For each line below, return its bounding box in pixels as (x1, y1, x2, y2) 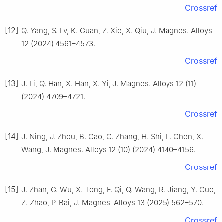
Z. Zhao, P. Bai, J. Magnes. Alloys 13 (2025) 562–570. (21, 198, 204, 208)
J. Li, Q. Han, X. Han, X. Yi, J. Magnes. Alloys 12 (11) (21, 79, 196, 89)
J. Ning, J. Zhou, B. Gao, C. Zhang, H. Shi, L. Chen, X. (21, 132, 203, 142)
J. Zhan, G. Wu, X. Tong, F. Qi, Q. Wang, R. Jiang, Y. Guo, (21, 185, 216, 195)
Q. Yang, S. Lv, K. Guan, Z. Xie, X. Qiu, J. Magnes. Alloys (21, 26, 212, 36)
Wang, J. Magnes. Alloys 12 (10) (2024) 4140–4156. (21, 145, 195, 155)
